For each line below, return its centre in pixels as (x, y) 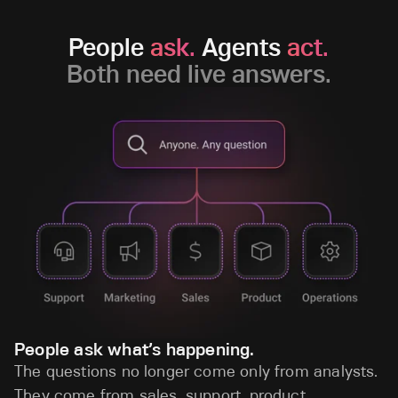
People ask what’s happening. (135, 350)
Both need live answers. (199, 74)
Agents (242, 47)
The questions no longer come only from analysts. (196, 372)
